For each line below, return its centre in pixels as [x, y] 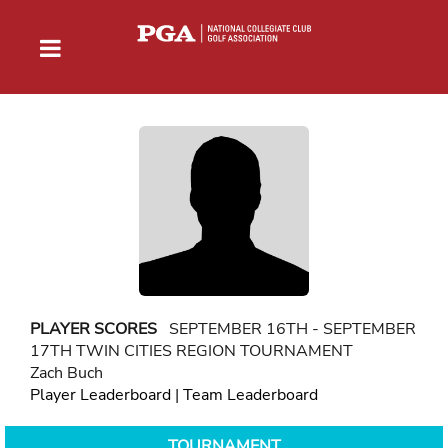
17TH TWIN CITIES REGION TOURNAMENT [191, 350]
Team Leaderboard [250, 394]
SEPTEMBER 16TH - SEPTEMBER [286, 328]
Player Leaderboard [100, 394]
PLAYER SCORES [93, 328]
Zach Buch [66, 372]
